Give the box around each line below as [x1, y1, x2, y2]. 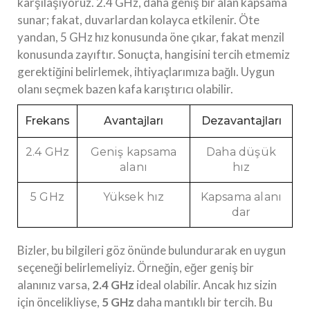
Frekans [25, 114, 70, 128]
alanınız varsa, [17, 277, 92, 293]
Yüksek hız [102, 190, 165, 204]
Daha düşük [206, 145, 276, 159]
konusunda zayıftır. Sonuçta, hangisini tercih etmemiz [17, 47, 290, 62]
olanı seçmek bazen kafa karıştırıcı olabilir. [17, 82, 233, 97]
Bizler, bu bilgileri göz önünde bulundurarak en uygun [17, 243, 286, 258]
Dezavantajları [201, 114, 282, 128]
